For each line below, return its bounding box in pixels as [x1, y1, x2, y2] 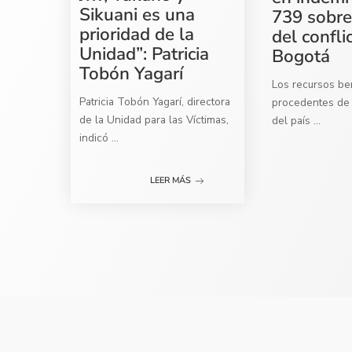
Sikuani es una [79, 2, 196, 27]
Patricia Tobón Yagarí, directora [79, 93, 231, 109]
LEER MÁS [150, 174, 192, 187]
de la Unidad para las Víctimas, [79, 112, 229, 127]
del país [272, 113, 314, 129]
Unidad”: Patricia [79, 41, 210, 66]
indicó [79, 130, 112, 145]
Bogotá [272, 44, 331, 69]
